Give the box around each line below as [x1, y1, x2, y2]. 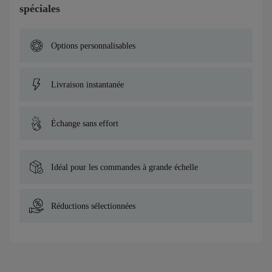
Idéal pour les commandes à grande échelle [51, 162, 198, 172]
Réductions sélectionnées [51, 201, 135, 211]
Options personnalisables [51, 41, 135, 50]
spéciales [19, 2, 60, 15]
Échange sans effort [51, 118, 118, 128]
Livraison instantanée [51, 80, 124, 89]
